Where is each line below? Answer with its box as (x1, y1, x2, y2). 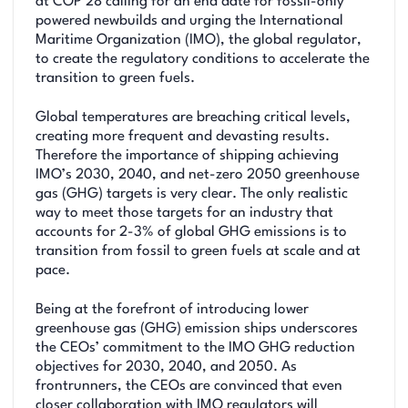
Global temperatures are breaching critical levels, (36, 110, 351, 126)
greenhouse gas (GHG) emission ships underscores (36, 321, 358, 337)
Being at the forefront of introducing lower (36, 302, 309, 318)
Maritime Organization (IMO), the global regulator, (36, 32, 362, 47)
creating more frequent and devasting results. (36, 129, 333, 145)
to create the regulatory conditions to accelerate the (36, 51, 370, 66)
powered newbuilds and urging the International (36, 13, 343, 28)
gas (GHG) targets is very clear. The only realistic (36, 187, 348, 202)
